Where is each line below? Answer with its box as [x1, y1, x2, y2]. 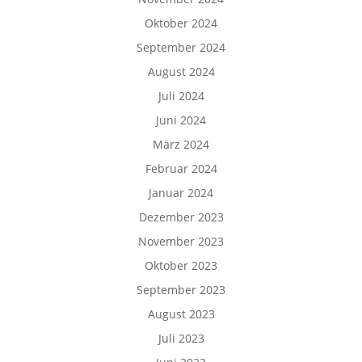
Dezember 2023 [138, 209, 224, 225]
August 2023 [147, 306, 215, 322]
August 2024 [147, 64, 215, 79]
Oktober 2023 [145, 258, 217, 273]
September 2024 [137, 40, 225, 55]
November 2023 [138, 234, 224, 249]
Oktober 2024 [145, 15, 217, 31]
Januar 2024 [149, 185, 213, 200]
